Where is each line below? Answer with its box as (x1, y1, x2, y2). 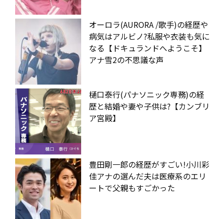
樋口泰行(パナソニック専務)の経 (89, 88, 204, 100)
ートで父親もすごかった (89, 181, 175, 194)
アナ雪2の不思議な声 (89, 53, 164, 66)
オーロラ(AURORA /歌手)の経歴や (89, 18, 208, 30)
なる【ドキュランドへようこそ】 (89, 42, 206, 54)
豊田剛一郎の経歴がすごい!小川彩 (89, 158, 209, 170)
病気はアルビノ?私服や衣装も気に (89, 30, 210, 42)
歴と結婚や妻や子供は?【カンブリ (89, 100, 210, 112)
